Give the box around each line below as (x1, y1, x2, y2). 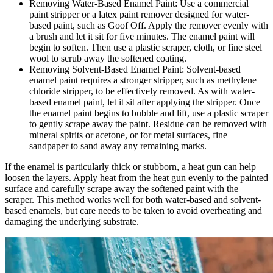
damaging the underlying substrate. (5, 216, 139, 227)
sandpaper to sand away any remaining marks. (29, 140, 207, 151)
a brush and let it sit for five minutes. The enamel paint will (29, 30, 255, 41)
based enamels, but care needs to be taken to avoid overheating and (5, 205, 262, 216)
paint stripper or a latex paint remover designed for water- (29, 9, 249, 19)
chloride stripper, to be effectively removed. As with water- (29, 85, 255, 96)
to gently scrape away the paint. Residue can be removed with (29, 118, 267, 129)
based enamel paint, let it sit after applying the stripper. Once (29, 96, 260, 107)
